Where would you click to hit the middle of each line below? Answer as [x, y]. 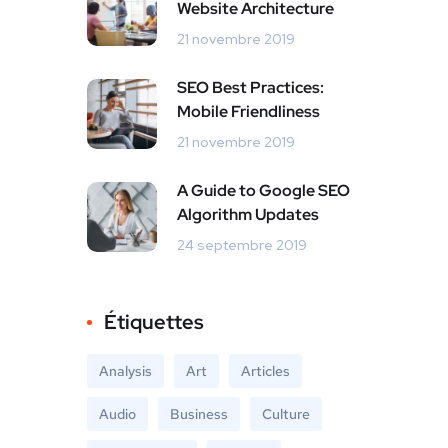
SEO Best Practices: [250, 87]
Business [199, 414]
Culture [286, 414]
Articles [265, 371]
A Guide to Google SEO [263, 190]
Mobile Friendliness [248, 111]
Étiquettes [154, 322]
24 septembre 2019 [242, 245]
